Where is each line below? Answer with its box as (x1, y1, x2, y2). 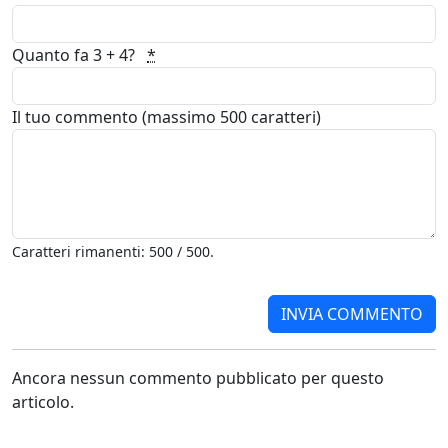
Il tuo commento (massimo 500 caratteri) (12, 106, 321, 128)
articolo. (12, 391, 74, 413)
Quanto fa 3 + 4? (12, 44, 139, 66)
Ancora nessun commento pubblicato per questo (12, 367, 384, 389)
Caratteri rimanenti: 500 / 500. (12, 242, 214, 261)
